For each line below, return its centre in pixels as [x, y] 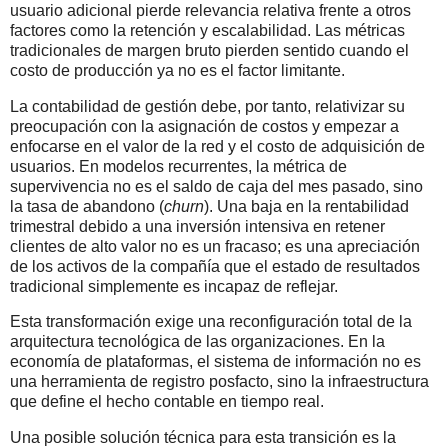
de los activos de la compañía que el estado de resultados [215, 266]
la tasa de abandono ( [87, 206]
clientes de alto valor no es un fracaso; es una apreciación [215, 246]
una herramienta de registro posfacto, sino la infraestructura [219, 382]
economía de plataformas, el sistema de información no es [215, 362]
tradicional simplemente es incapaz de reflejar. [174, 286]
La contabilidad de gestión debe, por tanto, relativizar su [207, 106]
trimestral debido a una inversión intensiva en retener [197, 226]
